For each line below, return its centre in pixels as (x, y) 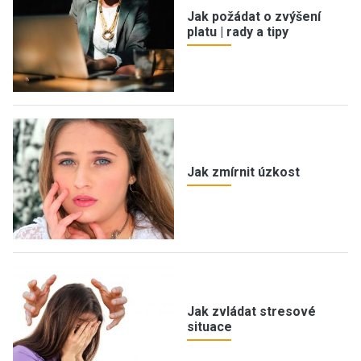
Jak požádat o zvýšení (254, 16)
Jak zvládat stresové (251, 311)
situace (210, 326)
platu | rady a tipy (238, 31)
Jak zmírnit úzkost (243, 172)
